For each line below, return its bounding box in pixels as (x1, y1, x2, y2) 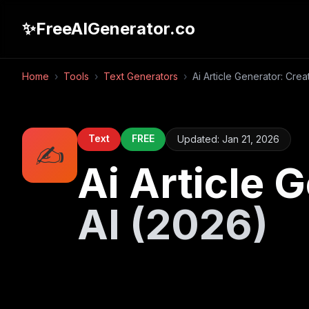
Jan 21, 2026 (222, 133, 279, 145)
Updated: (177, 133, 222, 145)
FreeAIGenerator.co (36, 19, 195, 39)
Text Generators (103, 70, 178, 82)
